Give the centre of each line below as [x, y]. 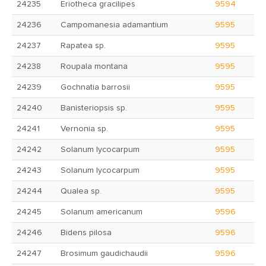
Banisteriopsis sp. [94, 108]
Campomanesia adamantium [114, 25]
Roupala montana [94, 66]
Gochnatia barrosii [95, 87]
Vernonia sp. [84, 129]
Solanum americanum [102, 212]
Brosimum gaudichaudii [104, 254]
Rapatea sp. [83, 46]
